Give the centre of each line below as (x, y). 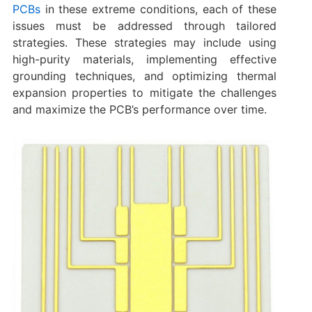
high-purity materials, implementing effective (145, 59)
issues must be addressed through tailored (145, 25)
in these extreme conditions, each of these (161, 9)
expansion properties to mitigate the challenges (145, 92)
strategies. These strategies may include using (145, 42)
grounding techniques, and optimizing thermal (145, 76)
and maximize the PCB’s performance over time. (139, 109)
